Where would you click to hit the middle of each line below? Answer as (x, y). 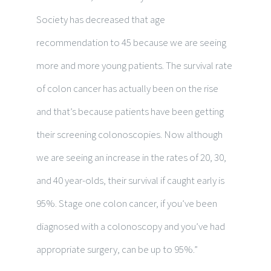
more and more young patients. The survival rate (134, 65)
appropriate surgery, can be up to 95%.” (117, 249)
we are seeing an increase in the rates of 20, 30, (131, 157)
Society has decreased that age (101, 19)
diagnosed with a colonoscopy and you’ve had (131, 226)
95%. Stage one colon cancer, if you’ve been (127, 203)
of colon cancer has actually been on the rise (127, 88)
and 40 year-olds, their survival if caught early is (130, 180)
